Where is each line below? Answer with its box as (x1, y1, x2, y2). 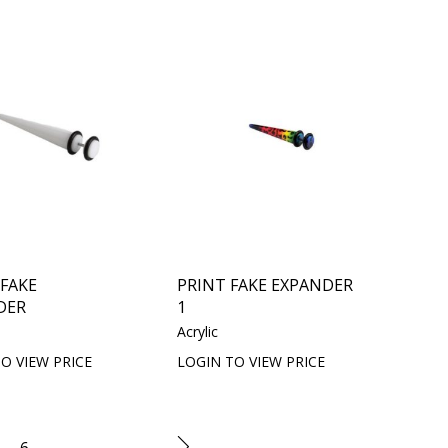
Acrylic (177, 321, 219, 341)
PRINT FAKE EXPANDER (177, 273, 354, 296)
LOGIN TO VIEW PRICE (177, 351, 326, 371)
